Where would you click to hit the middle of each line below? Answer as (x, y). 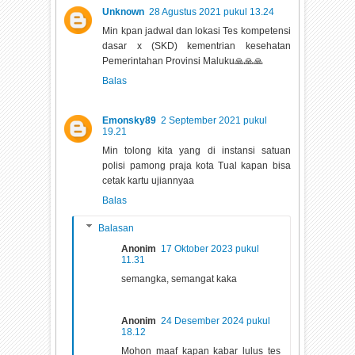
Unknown (124, 11)
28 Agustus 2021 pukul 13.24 (212, 11)
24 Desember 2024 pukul (216, 321)
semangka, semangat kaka (179, 279)
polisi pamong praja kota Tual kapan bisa (197, 165)
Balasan (116, 228)
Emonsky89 (130, 120)
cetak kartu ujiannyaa (149, 180)
